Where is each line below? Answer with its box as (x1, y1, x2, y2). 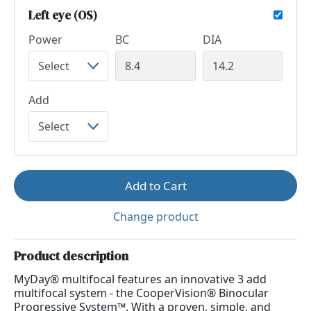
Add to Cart (124, 178, 187, 194)
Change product (112, 209, 199, 224)
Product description (14, 247, 128, 264)
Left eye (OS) (28, 7, 97, 24)
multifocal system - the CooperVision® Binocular (14, 285, 269, 301)
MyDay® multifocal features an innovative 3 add (14, 271, 267, 287)
